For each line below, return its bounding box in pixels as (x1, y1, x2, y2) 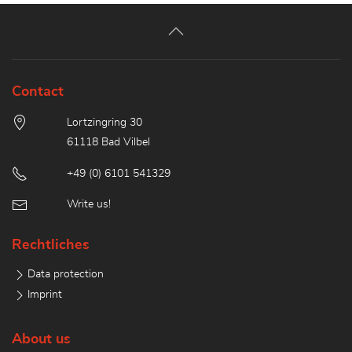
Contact (12, 85, 64, 100)
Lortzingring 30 (66, 117, 142, 129)
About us (12, 332, 71, 347)
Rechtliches (12, 238, 90, 253)
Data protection (27, 269, 104, 280)
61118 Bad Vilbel (66, 137, 150, 148)
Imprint (27, 289, 62, 301)
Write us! (66, 198, 111, 210)
